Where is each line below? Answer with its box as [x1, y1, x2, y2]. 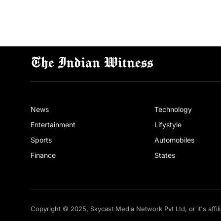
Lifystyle [154, 120, 182, 129]
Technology [154, 105, 192, 114]
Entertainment [31, 120, 75, 129]
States [154, 151, 176, 160]
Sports [31, 136, 52, 145]
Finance [31, 151, 56, 160]
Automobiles [154, 136, 195, 145]
